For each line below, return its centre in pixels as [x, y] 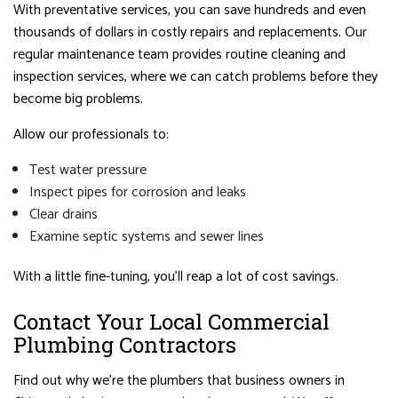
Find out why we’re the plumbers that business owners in [179, 380]
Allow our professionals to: [91, 134]
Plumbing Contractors [125, 344]
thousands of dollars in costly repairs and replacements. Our [190, 32]
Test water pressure [88, 170]
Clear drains [63, 214]
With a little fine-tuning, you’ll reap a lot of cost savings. [176, 276]
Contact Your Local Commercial [171, 321]
